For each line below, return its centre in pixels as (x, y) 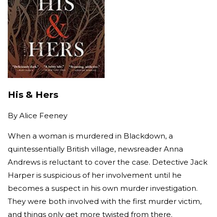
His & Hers (33, 94)
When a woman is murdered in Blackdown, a (90, 136)
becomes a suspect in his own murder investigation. (103, 188)
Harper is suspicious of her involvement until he (95, 175)
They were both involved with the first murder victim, (105, 201)
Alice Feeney (43, 116)
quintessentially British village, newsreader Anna (95, 149)
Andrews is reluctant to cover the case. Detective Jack (108, 162)
